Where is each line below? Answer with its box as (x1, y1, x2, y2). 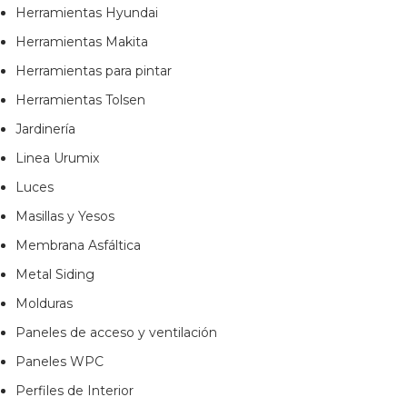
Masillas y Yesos (15, 208, 114, 225)
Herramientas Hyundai (15, 5, 158, 22)
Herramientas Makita (15, 34, 148, 51)
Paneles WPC (15, 353, 104, 371)
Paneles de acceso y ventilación (15, 324, 217, 342)
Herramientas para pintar (15, 63, 172, 80)
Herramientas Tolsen (15, 92, 145, 109)
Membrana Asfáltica (15, 237, 141, 254)
